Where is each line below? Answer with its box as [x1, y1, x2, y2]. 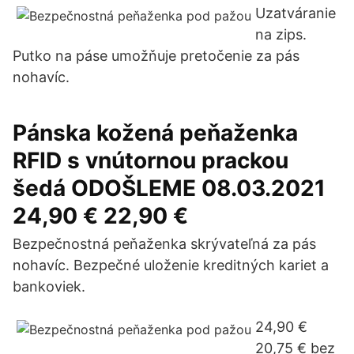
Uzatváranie [255, 5, 336, 21]
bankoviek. [13, 278, 85, 295]
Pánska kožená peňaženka [13, 119, 298, 146]
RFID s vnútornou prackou [13, 147, 288, 174]
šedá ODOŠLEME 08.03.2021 [13, 175, 326, 201]
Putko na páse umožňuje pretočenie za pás [13, 47, 299, 64]
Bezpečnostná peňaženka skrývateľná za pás [13, 235, 316, 252]
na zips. [255, 26, 307, 43]
